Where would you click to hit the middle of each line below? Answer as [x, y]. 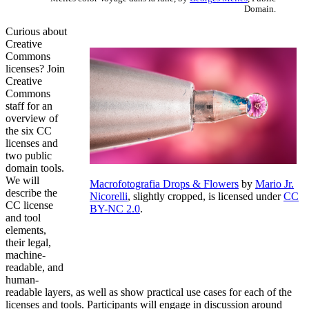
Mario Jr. [275, 183]
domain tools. [35, 168]
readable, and [34, 267]
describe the [31, 192]
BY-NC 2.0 [115, 208]
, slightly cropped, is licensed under [206, 196]
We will [22, 180]
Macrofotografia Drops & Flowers [164, 183]
